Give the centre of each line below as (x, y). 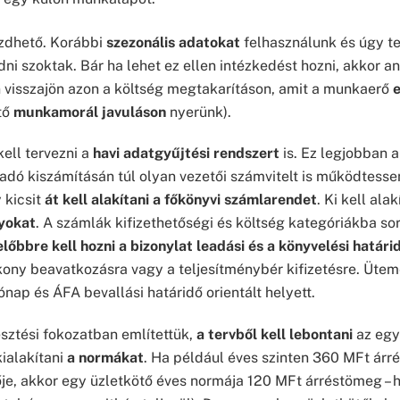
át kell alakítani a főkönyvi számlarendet (181, 200)
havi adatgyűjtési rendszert (186, 154)
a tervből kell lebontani (275, 335)
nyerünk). (199, 112)
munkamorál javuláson (90, 112)
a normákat (105, 358)
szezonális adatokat (173, 42)
